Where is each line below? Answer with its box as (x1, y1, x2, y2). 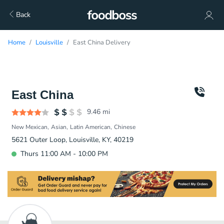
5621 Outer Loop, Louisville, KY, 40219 (11, 135, 133, 144)
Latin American (70, 123, 110, 131)
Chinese (114, 123, 135, 131)
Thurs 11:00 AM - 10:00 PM (20, 149, 108, 158)
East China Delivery (73, 38, 130, 47)
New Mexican (11, 123, 47, 131)
